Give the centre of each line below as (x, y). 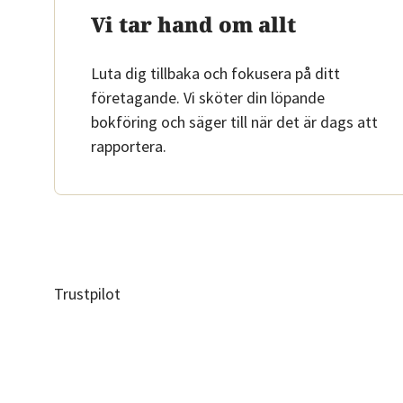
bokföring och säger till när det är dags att (234, 122)
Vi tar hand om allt (193, 24)
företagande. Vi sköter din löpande (208, 98)
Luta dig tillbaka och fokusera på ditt (215, 73)
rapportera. (129, 146)
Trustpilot (87, 294)
